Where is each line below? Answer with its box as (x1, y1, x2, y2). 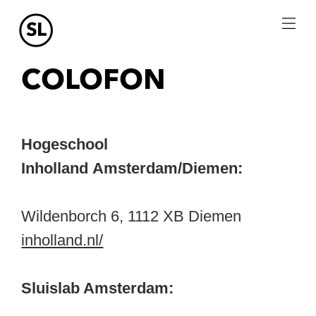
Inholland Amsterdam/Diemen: (21, 159, 243, 177)
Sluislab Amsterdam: (21, 279, 174, 297)
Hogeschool (21, 135, 109, 153)
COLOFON (21, 68, 166, 96)
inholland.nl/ (21, 231, 104, 249)
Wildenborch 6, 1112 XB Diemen (21, 207, 242, 225)
